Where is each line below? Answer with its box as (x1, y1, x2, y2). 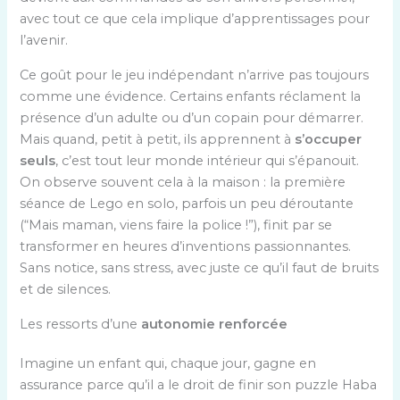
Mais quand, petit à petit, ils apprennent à (20, 130, 296, 147)
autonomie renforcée (141, 315, 288, 332)
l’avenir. (20, 32, 69, 49)
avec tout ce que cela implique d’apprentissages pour (20, 11, 371, 28)
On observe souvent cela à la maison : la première (20, 173, 346, 190)
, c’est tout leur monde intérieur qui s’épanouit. (55, 152, 360, 169)
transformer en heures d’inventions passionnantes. (20, 237, 352, 254)
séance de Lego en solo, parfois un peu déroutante (20, 195, 354, 212)
